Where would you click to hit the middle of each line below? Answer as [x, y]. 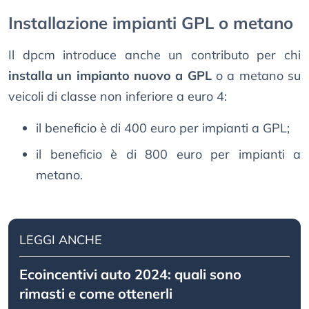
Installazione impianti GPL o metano [151, 23]
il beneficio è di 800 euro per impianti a [168, 154]
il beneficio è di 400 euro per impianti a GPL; [163, 128]
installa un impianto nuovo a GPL [110, 76]
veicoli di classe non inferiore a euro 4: [118, 97]
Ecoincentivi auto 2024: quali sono [130, 275]
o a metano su [256, 76]
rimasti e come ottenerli [96, 294]
